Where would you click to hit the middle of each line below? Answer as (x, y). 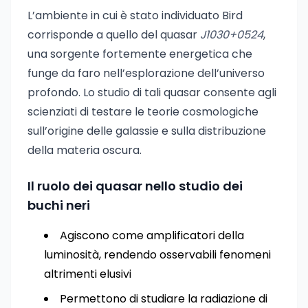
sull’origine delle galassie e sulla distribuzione (147, 131)
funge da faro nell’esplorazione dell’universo (146, 73)
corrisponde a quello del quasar (114, 35)
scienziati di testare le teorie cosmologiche (143, 112)
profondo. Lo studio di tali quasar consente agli (152, 92)
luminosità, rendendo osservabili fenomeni (157, 255)
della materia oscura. (85, 150)
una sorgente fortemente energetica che (140, 54)
